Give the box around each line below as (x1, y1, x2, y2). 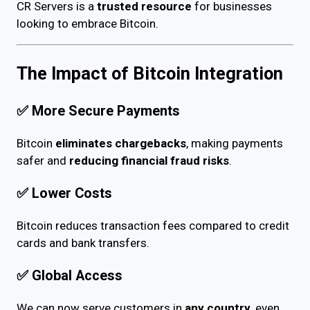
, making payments (186, 136, 283, 151)
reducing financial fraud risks (69, 154, 229, 168)
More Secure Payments (32, 103, 180, 120)
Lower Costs (32, 185, 112, 201)
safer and (17, 154, 69, 168)
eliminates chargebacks (55, 136, 186, 151)
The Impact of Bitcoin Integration (17, 63, 283, 84)
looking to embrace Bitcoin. (17, 16, 158, 30)
